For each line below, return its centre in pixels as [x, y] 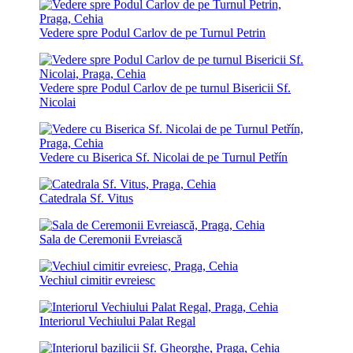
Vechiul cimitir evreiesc [97, 280]
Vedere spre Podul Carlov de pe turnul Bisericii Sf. [165, 87]
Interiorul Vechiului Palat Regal [117, 321]
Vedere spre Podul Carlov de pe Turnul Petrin [152, 32]
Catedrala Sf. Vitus [86, 198]
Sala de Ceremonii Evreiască [111, 239]
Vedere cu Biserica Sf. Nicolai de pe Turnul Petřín [163, 157]
